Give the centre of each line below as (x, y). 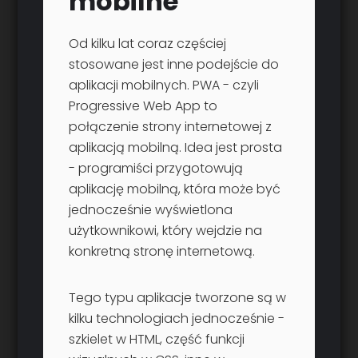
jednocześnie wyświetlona (151, 210)
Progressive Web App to (143, 106)
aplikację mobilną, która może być (175, 189)
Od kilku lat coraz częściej (148, 44)
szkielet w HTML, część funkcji (157, 340)
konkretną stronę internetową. (162, 252)
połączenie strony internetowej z (171, 127)
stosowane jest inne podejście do (174, 65)
